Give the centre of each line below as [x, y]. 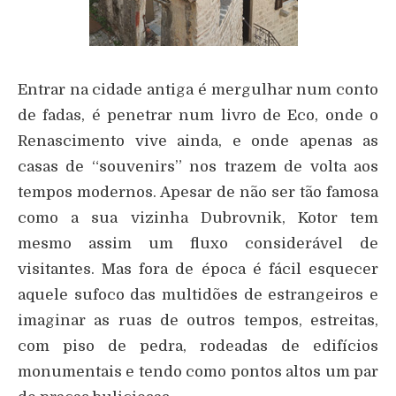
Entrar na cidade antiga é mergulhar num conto [198, 90]
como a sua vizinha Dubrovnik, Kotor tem [198, 218]
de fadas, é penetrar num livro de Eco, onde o [198, 116]
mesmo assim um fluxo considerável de [198, 244]
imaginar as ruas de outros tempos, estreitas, [198, 321]
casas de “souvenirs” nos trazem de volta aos [198, 167]
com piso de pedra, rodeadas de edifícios [198, 346]
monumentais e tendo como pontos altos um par [198, 372]
